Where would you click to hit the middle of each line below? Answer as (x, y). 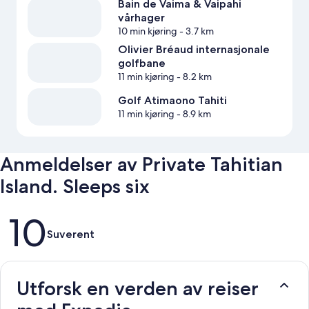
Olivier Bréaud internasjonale (193, 50)
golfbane (141, 63)
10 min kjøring (147, 31)
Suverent (71, 234)
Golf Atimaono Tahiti (172, 100)
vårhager (141, 18)
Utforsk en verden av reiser (138, 288)
